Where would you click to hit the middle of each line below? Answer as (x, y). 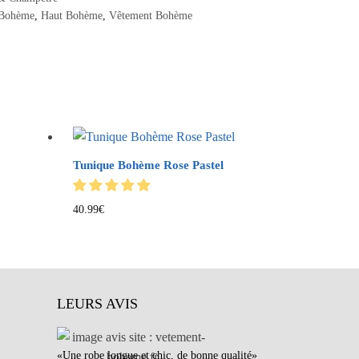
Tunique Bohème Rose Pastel (148, 165)
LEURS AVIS (97, 304)
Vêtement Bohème (150, 15)
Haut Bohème (71, 15)
